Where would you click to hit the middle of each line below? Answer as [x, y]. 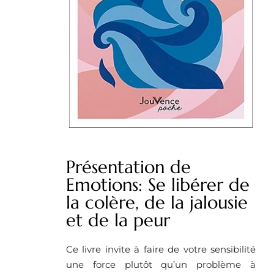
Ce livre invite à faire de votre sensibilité [161, 249]
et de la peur [118, 220]
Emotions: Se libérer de [158, 184]
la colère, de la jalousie [157, 202]
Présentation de [128, 167]
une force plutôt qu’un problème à [161, 264]
